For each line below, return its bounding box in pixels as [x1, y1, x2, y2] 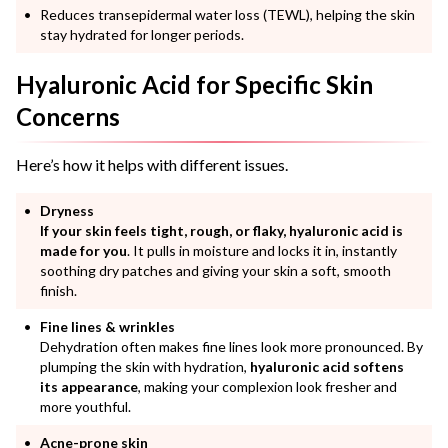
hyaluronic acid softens [250, 357, 404, 375]
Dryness [40, 201, 94, 219]
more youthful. [40, 397, 131, 415]
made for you [40, 241, 127, 259]
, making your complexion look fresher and [138, 377, 397, 395]
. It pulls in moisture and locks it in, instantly [127, 241, 397, 259]
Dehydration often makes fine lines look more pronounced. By [40, 337, 423, 355]
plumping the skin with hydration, [40, 357, 250, 375]
